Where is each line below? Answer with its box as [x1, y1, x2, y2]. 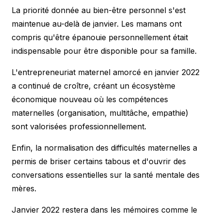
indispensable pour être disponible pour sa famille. [12, 46, 197, 56]
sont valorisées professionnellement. [12, 121, 146, 131]
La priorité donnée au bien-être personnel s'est [12, 5, 186, 15]
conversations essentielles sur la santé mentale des [12, 170, 200, 180]
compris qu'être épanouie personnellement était [12, 32, 188, 42]
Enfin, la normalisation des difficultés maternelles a [12, 142, 197, 153]
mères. [12, 183, 36, 193]
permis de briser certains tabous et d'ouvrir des [12, 156, 186, 166]
